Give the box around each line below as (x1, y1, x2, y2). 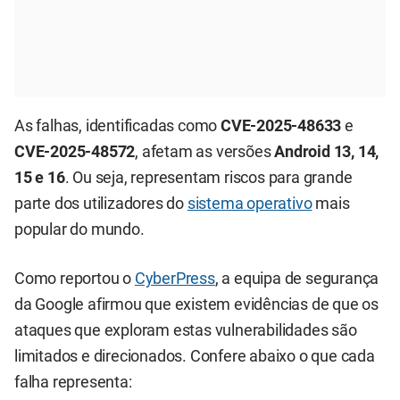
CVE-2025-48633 (221, 116, 342, 135)
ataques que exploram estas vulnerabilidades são (14, 321, 357, 340)
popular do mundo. (14, 220, 145, 238)
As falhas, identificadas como (14, 116, 221, 135)
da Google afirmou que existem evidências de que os (14, 296, 379, 314)
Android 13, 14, (274, 142, 379, 161)
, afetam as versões (135, 142, 275, 161)
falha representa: (14, 373, 132, 392)
